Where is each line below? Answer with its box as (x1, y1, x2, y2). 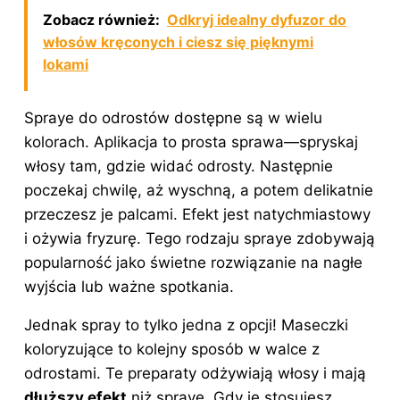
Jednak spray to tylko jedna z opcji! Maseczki (24, 315, 348, 334)
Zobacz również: (43, 10, 160, 29)
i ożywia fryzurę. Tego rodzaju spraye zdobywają (24, 229, 375, 247)
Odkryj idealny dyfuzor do (167, 10, 346, 29)
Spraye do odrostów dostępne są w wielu (24, 108, 322, 127)
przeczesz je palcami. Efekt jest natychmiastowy (24, 204, 371, 223)
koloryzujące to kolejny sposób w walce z (24, 339, 320, 358)
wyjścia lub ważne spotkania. (24, 277, 234, 296)
